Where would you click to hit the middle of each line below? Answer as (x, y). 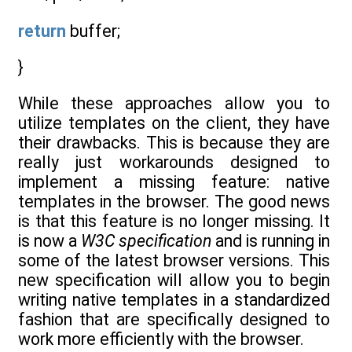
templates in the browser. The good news (174, 202)
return (42, 31)
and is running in (271, 241)
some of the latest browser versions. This (174, 261)
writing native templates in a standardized (174, 300)
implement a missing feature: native (174, 182)
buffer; (93, 31)
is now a (49, 241)
